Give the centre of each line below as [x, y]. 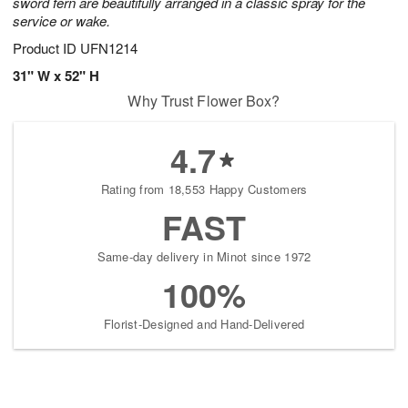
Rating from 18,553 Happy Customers [204, 189]
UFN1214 [109, 48]
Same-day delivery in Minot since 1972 [204, 257]
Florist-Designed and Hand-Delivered [204, 324]
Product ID [46, 48]
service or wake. [61, 21]
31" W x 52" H [56, 76]
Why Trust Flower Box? [204, 101]
